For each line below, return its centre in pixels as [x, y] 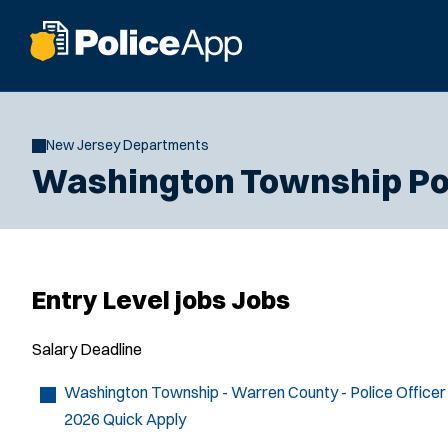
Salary [54, 349]
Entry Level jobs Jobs [161, 300]
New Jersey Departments [127, 145]
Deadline [111, 349]
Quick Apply [144, 419]
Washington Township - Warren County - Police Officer [255, 392]
